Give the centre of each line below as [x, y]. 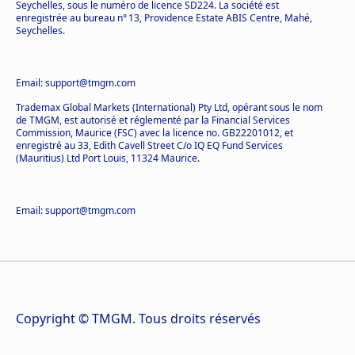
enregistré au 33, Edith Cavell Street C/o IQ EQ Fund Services [149, 145]
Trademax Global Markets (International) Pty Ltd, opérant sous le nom [169, 107]
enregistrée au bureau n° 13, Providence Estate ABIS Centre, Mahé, [164, 17]
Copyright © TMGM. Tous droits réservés [138, 318]
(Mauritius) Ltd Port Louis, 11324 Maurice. [108, 158]
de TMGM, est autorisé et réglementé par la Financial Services [153, 120]
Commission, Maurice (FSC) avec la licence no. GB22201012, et [155, 132]
